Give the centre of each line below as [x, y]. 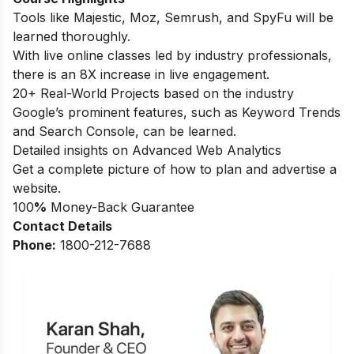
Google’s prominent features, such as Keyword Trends [177, 112]
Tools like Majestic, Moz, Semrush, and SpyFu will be [173, 17]
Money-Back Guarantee [122, 207]
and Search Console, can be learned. [124, 131]
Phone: [34, 245]
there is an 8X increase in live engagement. [141, 74]
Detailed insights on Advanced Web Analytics [147, 150]
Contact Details [62, 226]
